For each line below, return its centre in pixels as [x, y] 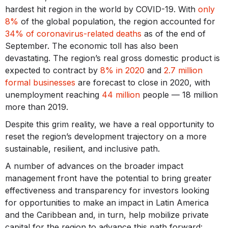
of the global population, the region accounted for [117, 21]
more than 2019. [37, 107]
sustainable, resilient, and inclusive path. [82, 148]
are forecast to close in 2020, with [143, 82]
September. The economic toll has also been [92, 46]
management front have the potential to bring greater [108, 178]
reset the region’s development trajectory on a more [106, 136]
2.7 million [183, 70]
